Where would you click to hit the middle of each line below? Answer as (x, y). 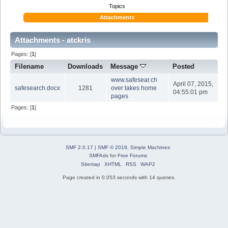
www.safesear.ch (134, 80)
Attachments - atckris (53, 40)
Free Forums (132, 155)
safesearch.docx (37, 88)
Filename (30, 67)
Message (125, 67)
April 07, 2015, (193, 84)
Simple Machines (150, 147)
